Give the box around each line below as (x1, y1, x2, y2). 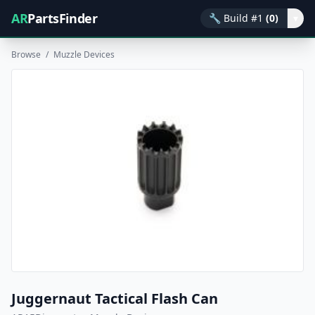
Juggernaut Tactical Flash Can (11, 289, 218, 309)
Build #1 (224, 11, 263, 25)
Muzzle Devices (53, 49, 115, 60)
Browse (11, 49, 41, 60)
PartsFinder (27, 10, 98, 27)
